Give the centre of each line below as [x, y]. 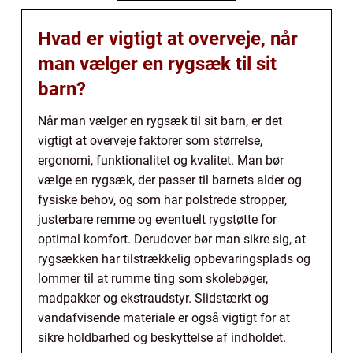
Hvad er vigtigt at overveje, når [168, 39]
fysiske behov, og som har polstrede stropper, [162, 200]
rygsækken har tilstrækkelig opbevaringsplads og [174, 259]
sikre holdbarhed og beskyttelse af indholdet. [162, 338]
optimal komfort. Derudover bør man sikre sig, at [172, 240]
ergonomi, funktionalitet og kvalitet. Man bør [161, 161]
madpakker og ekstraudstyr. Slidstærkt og [153, 299]
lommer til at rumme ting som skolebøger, [153, 279]
